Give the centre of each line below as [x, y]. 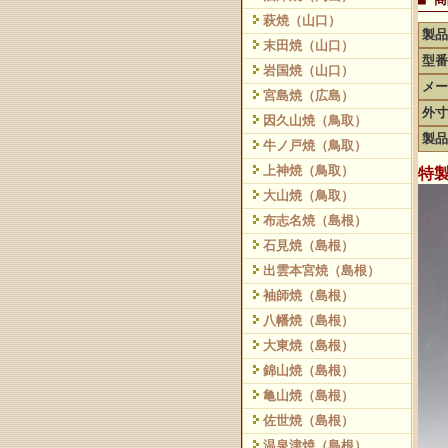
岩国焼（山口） [308, 70]
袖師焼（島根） [308, 295]
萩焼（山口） [302, 20]
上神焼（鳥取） [308, 170]
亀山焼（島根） [308, 395]
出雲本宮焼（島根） [321, 270]
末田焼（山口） [308, 45]
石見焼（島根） [308, 245]
